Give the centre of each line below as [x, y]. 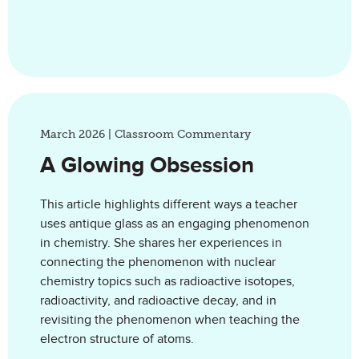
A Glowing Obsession [147, 165]
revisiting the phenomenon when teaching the [170, 320]
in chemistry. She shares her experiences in [161, 243]
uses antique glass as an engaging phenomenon [175, 224]
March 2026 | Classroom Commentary [145, 134]
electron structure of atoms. [117, 339]
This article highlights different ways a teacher [169, 204]
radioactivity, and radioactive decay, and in [158, 301]
